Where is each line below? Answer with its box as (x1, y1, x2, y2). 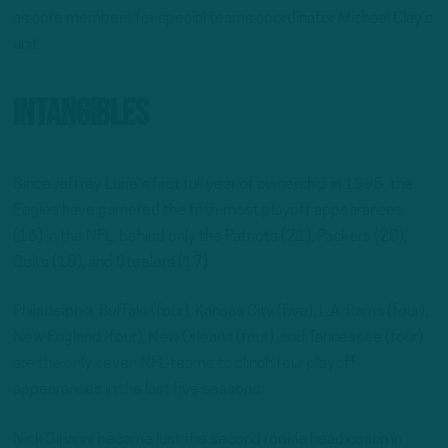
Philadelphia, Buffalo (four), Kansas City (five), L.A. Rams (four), (13, 304, 428, 321)
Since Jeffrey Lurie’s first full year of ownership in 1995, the (13, 176, 413, 193)
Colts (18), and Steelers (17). (13, 254, 211, 271)
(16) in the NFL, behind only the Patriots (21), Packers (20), (13, 228, 407, 245)
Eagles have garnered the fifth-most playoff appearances (13, 202, 403, 219)
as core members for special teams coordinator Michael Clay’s (13, 10, 433, 27)
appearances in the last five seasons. (13, 382, 263, 399)
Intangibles (13, 92, 149, 137)
